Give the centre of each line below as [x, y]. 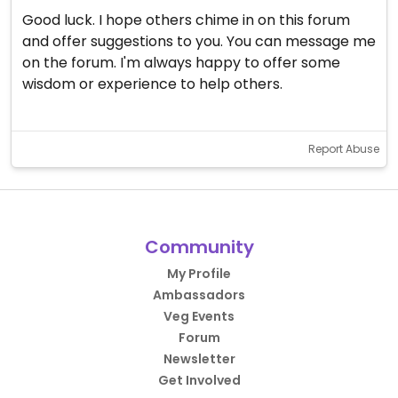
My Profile [199, 274]
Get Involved [199, 380]
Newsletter [199, 359]
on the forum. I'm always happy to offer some [181, 63]
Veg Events [199, 316]
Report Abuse [344, 149]
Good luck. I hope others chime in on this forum [186, 20]
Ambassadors [199, 295]
